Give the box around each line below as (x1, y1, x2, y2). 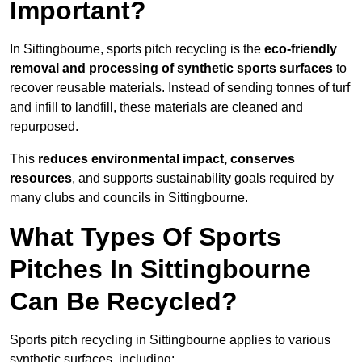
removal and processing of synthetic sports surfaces (10, 61, 333, 76)
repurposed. (10, 120, 78, 134)
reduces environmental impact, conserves (38, 152, 295, 166)
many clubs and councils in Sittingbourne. (10, 191, 248, 205)
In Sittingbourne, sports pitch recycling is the (10, 42, 264, 57)
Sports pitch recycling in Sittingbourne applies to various (10, 333, 330, 347)
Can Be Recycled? (10, 287, 238, 317)
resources (10, 171, 72, 186)
